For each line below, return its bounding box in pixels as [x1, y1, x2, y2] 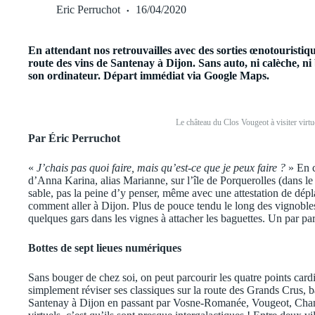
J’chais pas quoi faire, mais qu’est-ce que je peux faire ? [37, 161, 285, 174]
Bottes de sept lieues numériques [28, 241, 181, 254]
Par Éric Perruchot [28, 131, 120, 144]
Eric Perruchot [56, 4, 120, 15]
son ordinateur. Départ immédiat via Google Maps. [28, 70, 272, 82]
